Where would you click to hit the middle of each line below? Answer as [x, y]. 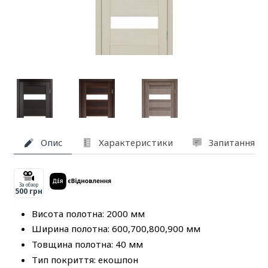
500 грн [28, 191]
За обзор [28, 185]
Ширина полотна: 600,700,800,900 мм [116, 229]
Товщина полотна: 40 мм [87, 244]
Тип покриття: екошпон [85, 259]
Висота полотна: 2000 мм [88, 213]
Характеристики [135, 143]
